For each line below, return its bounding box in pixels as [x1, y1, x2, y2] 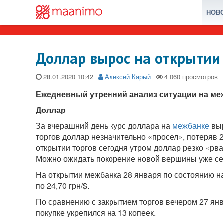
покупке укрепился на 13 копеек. [36, 207, 156, 218]
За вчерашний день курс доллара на [36, 120, 172, 131]
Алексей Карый [105, 72, 151, 81]
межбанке [172, 120, 209, 131]
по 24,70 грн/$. [36, 180, 89, 191]
